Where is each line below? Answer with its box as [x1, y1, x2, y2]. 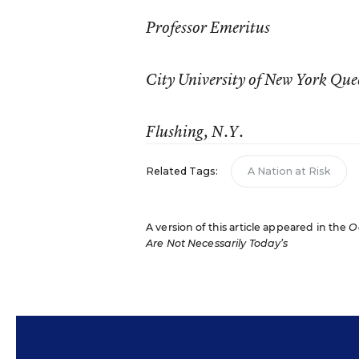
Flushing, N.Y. [145, 121, 244, 142]
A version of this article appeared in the [145, 221, 349, 233]
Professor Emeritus [145, 17, 270, 38]
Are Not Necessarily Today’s [145, 237, 288, 249]
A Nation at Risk [247, 165, 330, 177]
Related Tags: [145, 165, 218, 177]
